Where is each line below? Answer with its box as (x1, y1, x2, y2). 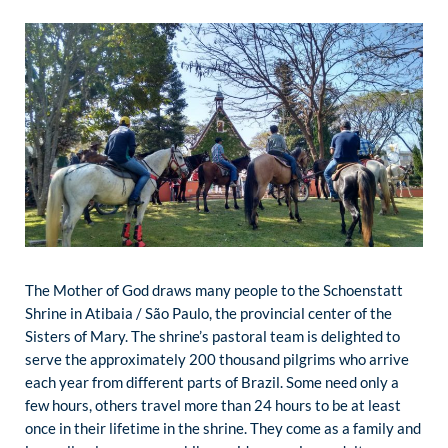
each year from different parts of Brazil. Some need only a (25, 372, 399, 391)
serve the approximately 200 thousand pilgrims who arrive (25, 349, 409, 368)
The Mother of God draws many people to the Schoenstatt (25, 280, 403, 299)
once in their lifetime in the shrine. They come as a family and (25, 418, 421, 437)
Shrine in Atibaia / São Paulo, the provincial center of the (25, 303, 392, 322)
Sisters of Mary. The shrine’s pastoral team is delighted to (25, 326, 400, 345)
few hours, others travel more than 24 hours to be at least (25, 395, 401, 414)
